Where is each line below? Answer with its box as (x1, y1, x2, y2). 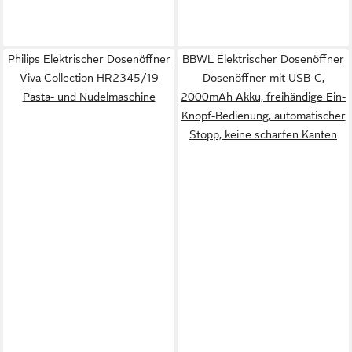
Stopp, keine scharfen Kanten (189, 128, 337, 141)
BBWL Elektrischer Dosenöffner (182, 53, 344, 65)
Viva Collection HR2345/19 (19, 71, 159, 84)
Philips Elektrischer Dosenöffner (7, 53, 170, 65)
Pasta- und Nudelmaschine (22, 90, 156, 103)
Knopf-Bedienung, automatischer (181, 109, 346, 122)
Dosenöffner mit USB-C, (202, 71, 324, 84)
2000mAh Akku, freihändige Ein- (181, 90, 346, 103)
